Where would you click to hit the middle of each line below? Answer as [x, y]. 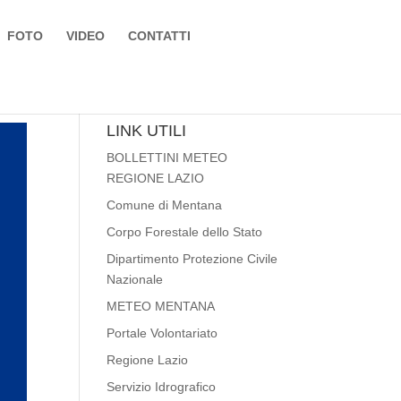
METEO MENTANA [161, 306]
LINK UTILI [147, 131]
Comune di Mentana [165, 205]
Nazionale [135, 279]
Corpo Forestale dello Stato [185, 232]
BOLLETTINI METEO [167, 158]
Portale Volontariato [162, 333]
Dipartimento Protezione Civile [192, 259]
